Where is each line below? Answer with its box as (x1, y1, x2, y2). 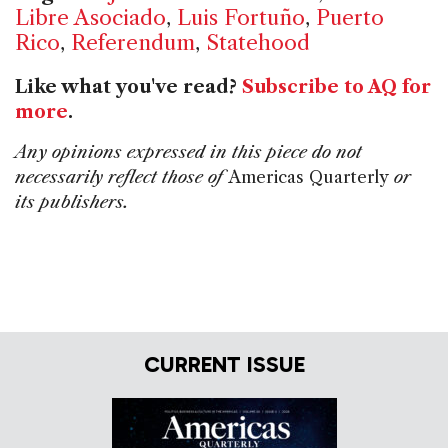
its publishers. (15, 192, 129, 213)
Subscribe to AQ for (242, 76, 431, 99)
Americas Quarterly (228, 167, 389, 188)
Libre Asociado (15, 5, 166, 31)
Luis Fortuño (177, 5, 305, 31)
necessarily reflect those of (15, 167, 228, 188)
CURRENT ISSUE (143, 350, 305, 378)
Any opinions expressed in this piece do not (15, 142, 362, 163)
